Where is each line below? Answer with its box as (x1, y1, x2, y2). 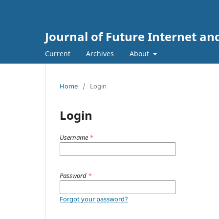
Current (45, 48, 70, 58)
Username (60, 132, 89, 142)
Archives (86, 48, 114, 58)
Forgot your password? (60, 194, 128, 203)
